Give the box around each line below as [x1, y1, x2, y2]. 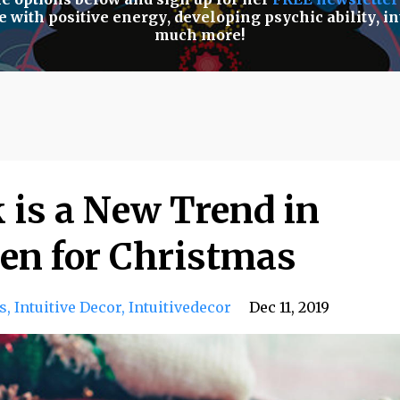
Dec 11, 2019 [249, 298, 329, 316]
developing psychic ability [174, 8, 377, 26]
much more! [154, 26, 246, 44]
